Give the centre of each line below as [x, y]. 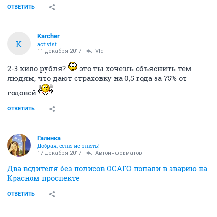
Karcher [48, 36]
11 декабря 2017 [59, 51]
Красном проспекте [43, 178]
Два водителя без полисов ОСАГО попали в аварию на [107, 168]
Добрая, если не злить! [69, 146]
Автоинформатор [119, 153]
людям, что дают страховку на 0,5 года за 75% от [97, 78]
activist [47, 44]
